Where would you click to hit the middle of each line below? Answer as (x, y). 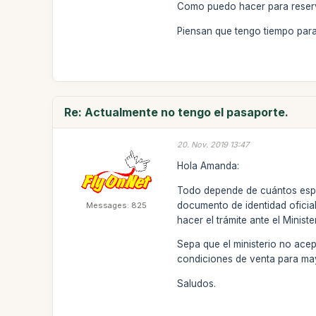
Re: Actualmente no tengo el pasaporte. (177, 112)
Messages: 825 (117, 205)
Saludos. (197, 283)
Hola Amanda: (208, 166)
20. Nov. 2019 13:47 (213, 144)
